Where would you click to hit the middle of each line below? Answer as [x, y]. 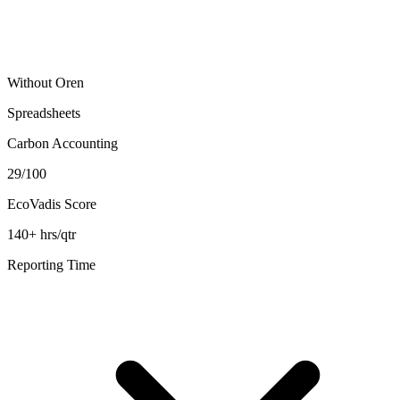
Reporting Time [51, 265]
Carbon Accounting [62, 144]
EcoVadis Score [52, 204]
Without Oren [46, 83]
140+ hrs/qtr [42, 235]
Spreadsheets [44, 113]
